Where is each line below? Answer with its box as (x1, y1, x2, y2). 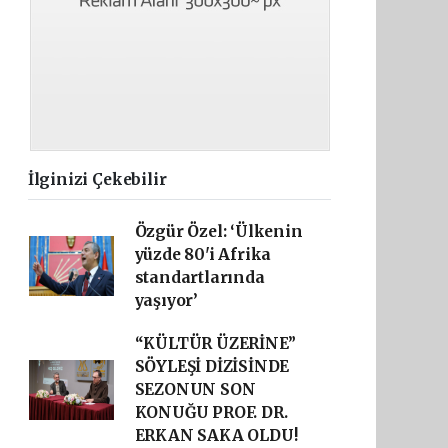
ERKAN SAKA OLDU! (134, 426, 298, 445)
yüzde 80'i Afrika (134, 245, 272, 264)
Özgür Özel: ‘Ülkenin (134, 222, 303, 241)
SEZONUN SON (134, 380, 256, 399)
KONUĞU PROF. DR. (134, 403, 288, 422)
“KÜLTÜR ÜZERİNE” (134, 334, 296, 353)
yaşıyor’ (134, 291, 199, 310)
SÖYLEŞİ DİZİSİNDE (134, 357, 290, 376)
